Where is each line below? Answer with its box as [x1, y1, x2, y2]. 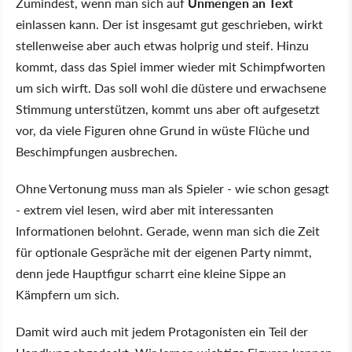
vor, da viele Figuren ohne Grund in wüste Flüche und [16, 121, 310, 140]
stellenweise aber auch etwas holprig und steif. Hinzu [16, 36, 309, 55]
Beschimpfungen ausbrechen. [16, 142, 178, 161]
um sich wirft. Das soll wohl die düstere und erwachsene [16, 79, 326, 97]
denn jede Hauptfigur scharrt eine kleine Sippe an [16, 264, 286, 283]
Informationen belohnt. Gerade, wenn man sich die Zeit [16, 222, 320, 240]
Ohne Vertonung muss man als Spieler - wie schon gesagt [16, 179, 329, 198]
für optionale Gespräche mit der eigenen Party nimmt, [16, 243, 312, 262]
